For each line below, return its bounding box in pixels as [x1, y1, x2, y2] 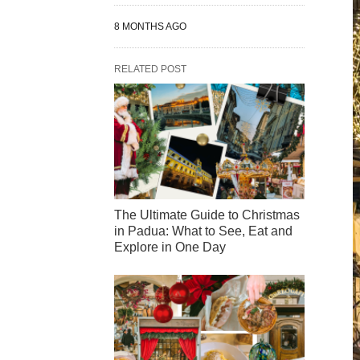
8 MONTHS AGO [114, 21, 186, 32]
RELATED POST [114, 63, 186, 75]
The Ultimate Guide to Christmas [114, 208, 300, 223]
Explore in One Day [114, 240, 226, 255]
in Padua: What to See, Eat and [114, 224, 292, 239]
